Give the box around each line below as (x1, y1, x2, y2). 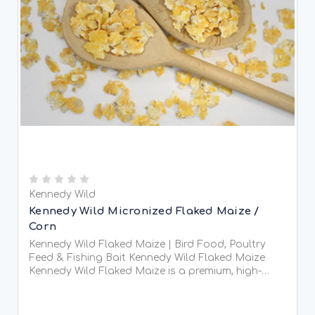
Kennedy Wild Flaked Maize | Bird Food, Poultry (29, 239, 266, 250)
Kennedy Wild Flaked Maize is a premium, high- (29, 266, 262, 277)
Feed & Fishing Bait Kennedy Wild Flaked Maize (29, 252, 129, 264)
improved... (29, 292, 82, 304)
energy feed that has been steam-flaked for (29, 279, 247, 290)
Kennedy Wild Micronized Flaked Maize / (29, 205, 259, 218)
